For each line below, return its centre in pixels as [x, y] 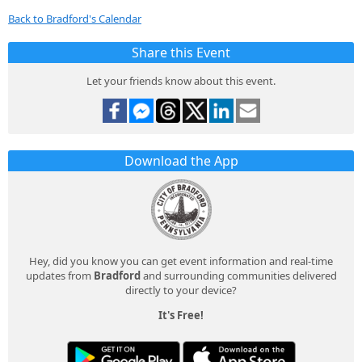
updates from [59, 275]
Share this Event [181, 52]
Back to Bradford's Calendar [75, 18]
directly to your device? [181, 290]
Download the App [181, 160]
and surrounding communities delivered [238, 275]
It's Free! [181, 315]
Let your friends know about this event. [181, 80]
